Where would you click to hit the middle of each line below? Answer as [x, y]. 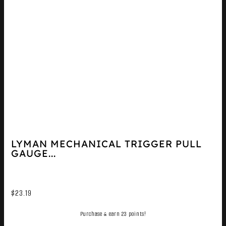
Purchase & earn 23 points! [113, 214]
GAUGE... [33, 154]
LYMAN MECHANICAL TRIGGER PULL [106, 144]
